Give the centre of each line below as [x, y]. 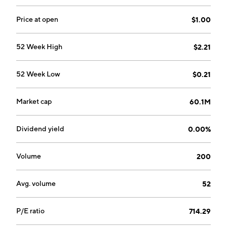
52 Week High [39, 47]
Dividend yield [40, 129]
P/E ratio [30, 211]
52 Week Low [38, 74]
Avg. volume [36, 183]
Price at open [37, 19]
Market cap [34, 101]
